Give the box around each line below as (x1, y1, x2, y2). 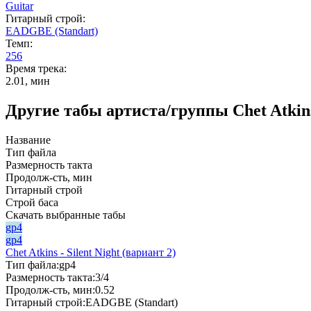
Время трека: (6, 62, 67, 74)
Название (6, 133, 51, 146)
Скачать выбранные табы (6, 208, 126, 221)
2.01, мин (6, 74, 50, 87)
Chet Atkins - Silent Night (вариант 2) (6, 246, 176, 258)
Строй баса (6, 196, 58, 208)
